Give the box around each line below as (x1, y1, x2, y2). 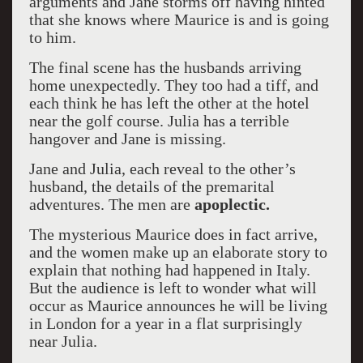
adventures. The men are (28, 195, 194, 213)
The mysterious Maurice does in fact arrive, (28, 225, 318, 243)
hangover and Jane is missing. (28, 130, 226, 147)
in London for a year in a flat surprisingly (28, 314, 302, 332)
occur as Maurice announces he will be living (28, 297, 327, 314)
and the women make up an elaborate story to (28, 243, 327, 261)
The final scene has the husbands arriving (28, 58, 301, 76)
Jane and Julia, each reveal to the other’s (28, 160, 296, 177)
